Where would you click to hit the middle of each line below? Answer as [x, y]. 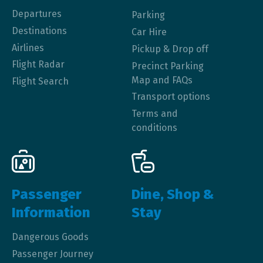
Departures [37, 14]
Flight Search [40, 82]
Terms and [155, 114]
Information [51, 212]
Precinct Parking [168, 66]
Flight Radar [38, 65]
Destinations [39, 31]
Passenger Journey [53, 254]
